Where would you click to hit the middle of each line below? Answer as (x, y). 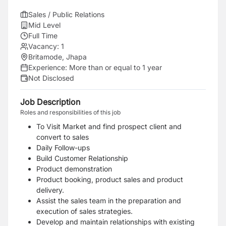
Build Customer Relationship (82, 158)
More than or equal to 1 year (116, 67)
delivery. (50, 190)
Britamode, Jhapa (58, 57)
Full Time (43, 36)
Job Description (50, 102)
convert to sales (63, 137)
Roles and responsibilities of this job (70, 112)
